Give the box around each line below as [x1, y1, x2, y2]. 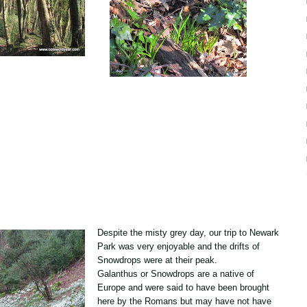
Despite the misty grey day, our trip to [97, 228, 249, 238]
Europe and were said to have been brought [97, 282, 269, 293]
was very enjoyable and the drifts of [119, 241, 260, 251]
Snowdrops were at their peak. [97, 255, 217, 265]
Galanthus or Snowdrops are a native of [97, 269, 254, 279]
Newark [249, 228, 279, 238]
